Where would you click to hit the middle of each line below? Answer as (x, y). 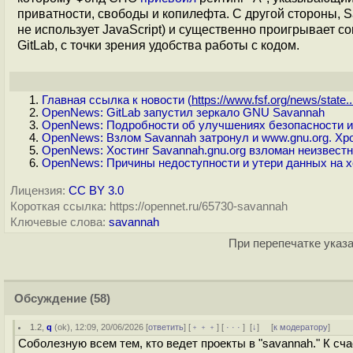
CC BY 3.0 (96, 191)
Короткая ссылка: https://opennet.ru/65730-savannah (149, 206)
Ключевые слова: (58, 222)
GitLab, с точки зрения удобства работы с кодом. (158, 45)
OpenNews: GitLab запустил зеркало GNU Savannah (183, 113)
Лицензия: (38, 191)
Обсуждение (50, 299)
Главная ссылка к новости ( (117, 100)
